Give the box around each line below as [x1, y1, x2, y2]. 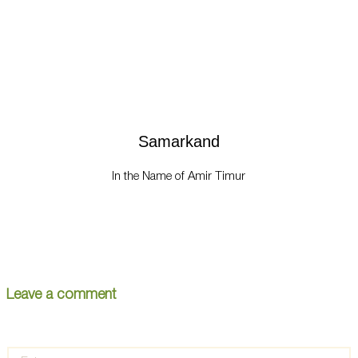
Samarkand [138, 133, 220, 151]
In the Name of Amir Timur [112, 171, 246, 183]
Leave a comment [6, 288, 116, 302]
